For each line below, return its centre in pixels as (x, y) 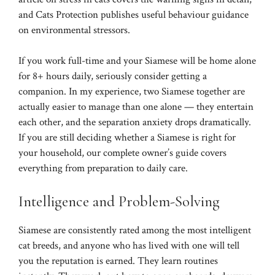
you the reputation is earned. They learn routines (118, 261)
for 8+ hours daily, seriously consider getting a (113, 76)
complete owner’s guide (151, 153)
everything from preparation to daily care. (103, 168)
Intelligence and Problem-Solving (119, 201)
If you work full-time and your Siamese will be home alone (137, 61)
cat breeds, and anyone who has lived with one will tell (129, 245)
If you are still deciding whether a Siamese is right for (127, 138)
